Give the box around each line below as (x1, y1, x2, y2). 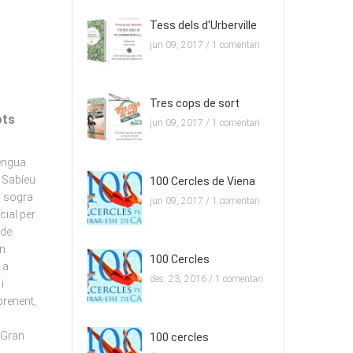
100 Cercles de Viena (150, 175, 255, 188)
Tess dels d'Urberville (150, 19, 257, 32)
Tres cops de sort (150, 97, 240, 110)
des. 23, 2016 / (150, 273, 215, 285)
